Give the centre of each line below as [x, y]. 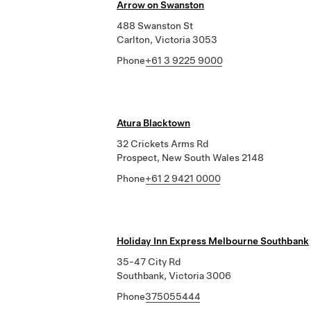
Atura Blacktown [153, 123]
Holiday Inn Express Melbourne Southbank [213, 241]
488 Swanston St [155, 26]
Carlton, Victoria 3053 [167, 40]
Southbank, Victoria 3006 [174, 276]
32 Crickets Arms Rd [162, 144]
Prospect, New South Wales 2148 [190, 158]
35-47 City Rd [149, 262]
